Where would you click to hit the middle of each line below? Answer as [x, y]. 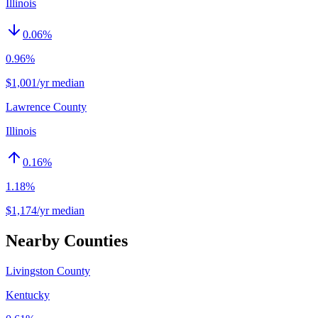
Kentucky [28, 295]
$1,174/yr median [45, 210]
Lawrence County [46, 106]
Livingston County [48, 270]
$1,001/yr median [45, 82]
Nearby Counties [67, 240]
